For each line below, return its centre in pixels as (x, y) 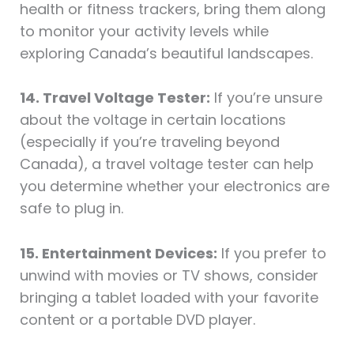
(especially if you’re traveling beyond (149, 142)
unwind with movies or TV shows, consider (169, 276)
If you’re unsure (266, 98)
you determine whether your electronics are (174, 186)
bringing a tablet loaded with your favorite (169, 298)
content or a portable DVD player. (137, 320)
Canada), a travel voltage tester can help (166, 164)
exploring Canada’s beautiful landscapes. (166, 53)
